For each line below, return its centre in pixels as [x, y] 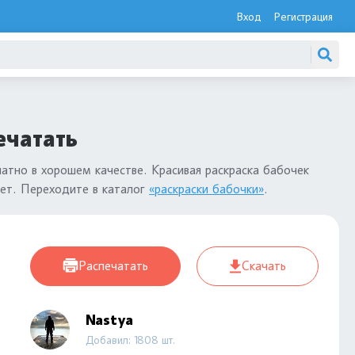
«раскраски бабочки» [206, 189]
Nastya [109, 320]
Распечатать [113, 266]
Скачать [264, 266]
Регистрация [303, 16]
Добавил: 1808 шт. [130, 340]
